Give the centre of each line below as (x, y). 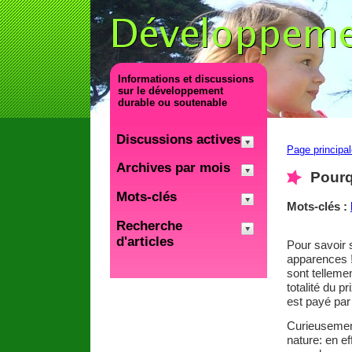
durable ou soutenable (172, 103)
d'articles (145, 241)
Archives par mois (173, 168)
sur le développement (170, 91)
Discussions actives (178, 139)
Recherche (149, 225)
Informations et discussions (186, 79)
